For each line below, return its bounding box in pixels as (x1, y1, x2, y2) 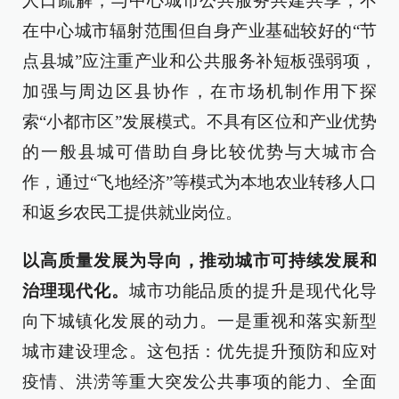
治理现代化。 (22, 281, 129, 300)
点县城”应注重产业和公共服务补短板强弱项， (22, 51, 377, 70)
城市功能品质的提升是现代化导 (128, 281, 378, 300)
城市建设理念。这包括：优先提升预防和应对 (22, 341, 377, 361)
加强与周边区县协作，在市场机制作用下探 (22, 81, 377, 101)
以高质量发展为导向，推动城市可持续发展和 (22, 250, 377, 270)
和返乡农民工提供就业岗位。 (22, 202, 242, 222)
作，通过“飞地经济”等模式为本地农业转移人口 (22, 172, 377, 191)
